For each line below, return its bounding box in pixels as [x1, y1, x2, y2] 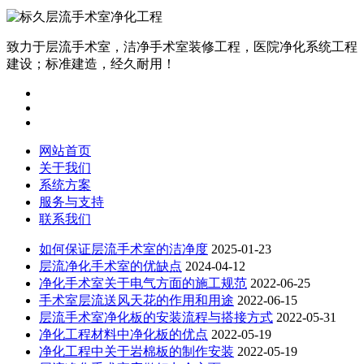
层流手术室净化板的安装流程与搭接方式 [39, 310, 273, 325]
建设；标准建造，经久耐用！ [6, 57, 175, 71]
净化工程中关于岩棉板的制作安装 [39, 344, 234, 359]
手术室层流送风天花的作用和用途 [39, 293, 234, 308]
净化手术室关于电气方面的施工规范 [39, 276, 247, 291]
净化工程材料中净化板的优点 [39, 327, 208, 342]
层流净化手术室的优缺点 [39, 259, 182, 274]
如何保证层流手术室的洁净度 [39, 242, 208, 257]
